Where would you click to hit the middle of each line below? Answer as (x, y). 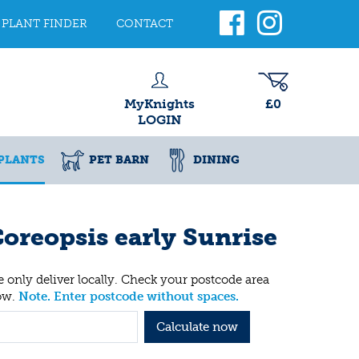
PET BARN (119, 160)
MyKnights (159, 104)
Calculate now (197, 327)
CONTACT (145, 24)
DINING (216, 160)
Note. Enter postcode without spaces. (129, 296)
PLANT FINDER (44, 24)
